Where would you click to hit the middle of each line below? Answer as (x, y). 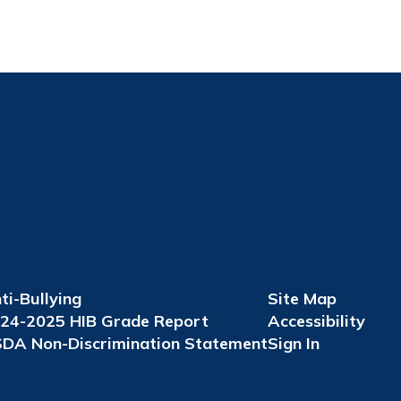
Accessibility (316, 321)
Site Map (302, 299)
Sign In (293, 343)
